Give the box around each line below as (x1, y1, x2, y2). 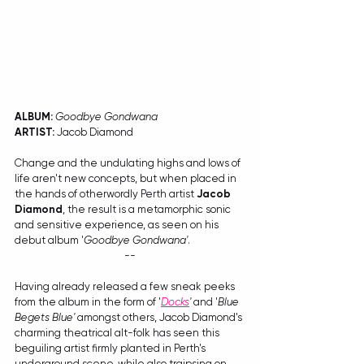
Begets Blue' (15, 311, 75, 323)
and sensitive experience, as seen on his (15, 219, 221, 231)
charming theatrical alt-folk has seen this (15, 327, 222, 339)
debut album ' (15, 234, 84, 246)
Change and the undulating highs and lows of (15, 157, 243, 169)
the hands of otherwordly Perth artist (15, 188, 197, 200)
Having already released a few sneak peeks (15, 280, 237, 292)
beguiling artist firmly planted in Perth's (15, 342, 208, 354)
